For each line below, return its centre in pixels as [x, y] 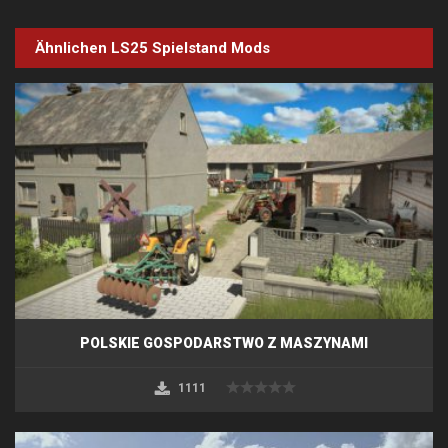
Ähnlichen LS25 [93, 48]
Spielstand [189, 48]
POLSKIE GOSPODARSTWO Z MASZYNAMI [224, 342]
